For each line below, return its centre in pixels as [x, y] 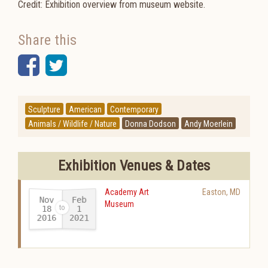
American [85, 109]
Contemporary [134, 109]
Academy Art [127, 192]
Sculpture [44, 109]
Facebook [87, 65]
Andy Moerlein [208, 124]
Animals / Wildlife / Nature [72, 124]
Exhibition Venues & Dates [134, 166]
